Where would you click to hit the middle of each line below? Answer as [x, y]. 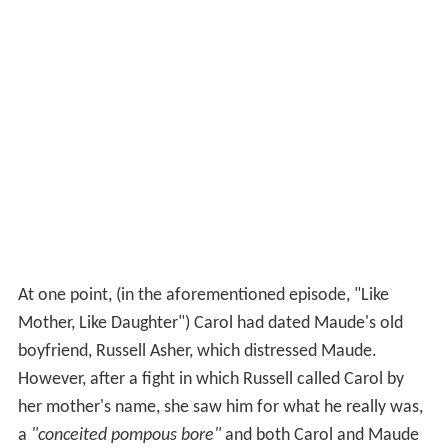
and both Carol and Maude [319, 435]
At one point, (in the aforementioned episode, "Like [203, 295]
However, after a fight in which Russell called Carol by [210, 379]
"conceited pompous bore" [125, 435]
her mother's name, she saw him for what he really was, [220, 407]
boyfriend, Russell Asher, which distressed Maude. [197, 351]
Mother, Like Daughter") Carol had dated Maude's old [210, 323]
